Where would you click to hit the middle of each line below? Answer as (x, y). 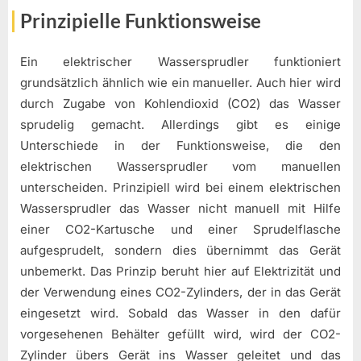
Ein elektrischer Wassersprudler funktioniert (180, 61)
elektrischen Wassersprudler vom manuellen (180, 166)
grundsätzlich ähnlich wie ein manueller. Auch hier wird (180, 82)
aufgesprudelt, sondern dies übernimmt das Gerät (180, 250)
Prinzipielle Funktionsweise (141, 21)
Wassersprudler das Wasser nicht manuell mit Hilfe (180, 208)
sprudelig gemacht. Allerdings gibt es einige (180, 124)
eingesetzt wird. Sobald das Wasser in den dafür (180, 313)
